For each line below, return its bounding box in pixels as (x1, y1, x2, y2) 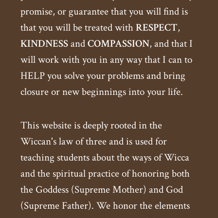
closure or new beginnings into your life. (20, 85, 183, 99)
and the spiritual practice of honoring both (20, 167, 190, 181)
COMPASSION (88, 37, 149, 51)
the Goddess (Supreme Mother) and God (20, 183, 183, 197)
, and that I (149, 37, 193, 51)
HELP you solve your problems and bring (20, 69, 185, 83)
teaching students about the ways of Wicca (20, 151, 189, 164)
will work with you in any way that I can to (20, 53, 192, 67)
